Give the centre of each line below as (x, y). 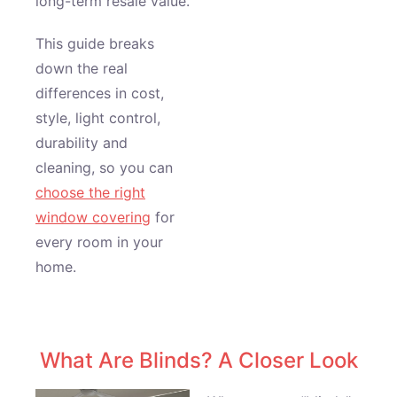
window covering (93, 217)
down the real (82, 68)
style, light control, (98, 118)
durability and (82, 143)
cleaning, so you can (104, 167)
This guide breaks (95, 43)
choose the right (90, 192)
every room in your (99, 242)
